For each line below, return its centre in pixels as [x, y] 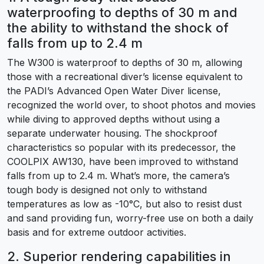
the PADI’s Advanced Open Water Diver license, [114, 90]
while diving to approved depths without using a [113, 119]
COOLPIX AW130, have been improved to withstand [123, 161]
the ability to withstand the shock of [118, 27]
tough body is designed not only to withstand [107, 189]
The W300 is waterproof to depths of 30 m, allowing [125, 62]
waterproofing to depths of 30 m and [122, 12]
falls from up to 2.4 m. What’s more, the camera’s [118, 175]
